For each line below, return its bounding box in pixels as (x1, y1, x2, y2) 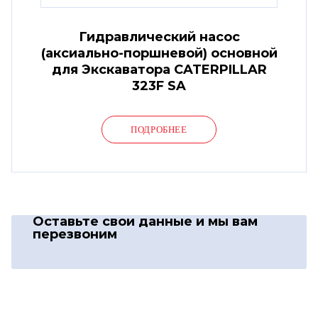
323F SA (132, 77, 186, 94)
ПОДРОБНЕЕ (131, 124, 187, 135)
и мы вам (196, 213, 258, 229)
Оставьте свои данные (33, 213, 196, 229)
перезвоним (33, 226, 117, 242)
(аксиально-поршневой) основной (40, 45, 278, 61)
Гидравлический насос (78, 28, 240, 45)
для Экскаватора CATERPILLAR (51, 61, 267, 77)
